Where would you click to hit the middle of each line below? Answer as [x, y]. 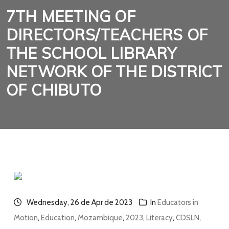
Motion [26, 217]
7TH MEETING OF [71, 16]
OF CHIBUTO [54, 90]
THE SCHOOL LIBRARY [91, 53]
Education [58, 217]
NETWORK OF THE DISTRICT [114, 71]
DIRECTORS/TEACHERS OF [107, 35]
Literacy [159, 217]
